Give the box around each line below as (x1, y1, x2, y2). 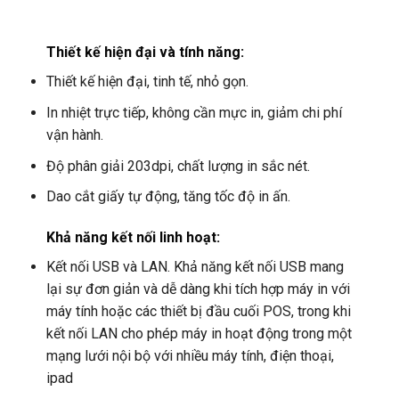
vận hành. (45, 126, 103, 144)
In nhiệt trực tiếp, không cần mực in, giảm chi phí (45, 104, 342, 122)
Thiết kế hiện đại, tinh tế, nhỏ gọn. (45, 73, 248, 91)
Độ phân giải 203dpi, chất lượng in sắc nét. (45, 157, 310, 175)
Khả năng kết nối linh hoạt (45, 229, 216, 247)
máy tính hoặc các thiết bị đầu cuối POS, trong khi (45, 303, 351, 321)
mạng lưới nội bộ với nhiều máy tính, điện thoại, (45, 347, 334, 365)
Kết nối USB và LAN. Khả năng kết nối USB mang (45, 258, 344, 276)
